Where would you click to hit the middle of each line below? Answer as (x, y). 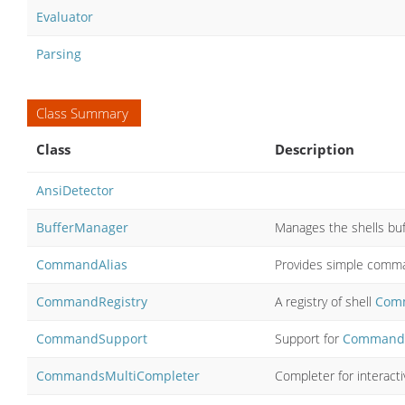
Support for (309, 338)
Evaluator (65, 16)
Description (315, 149)
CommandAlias (82, 264)
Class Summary (82, 113)
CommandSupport (92, 338)
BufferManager (82, 227)
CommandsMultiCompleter (118, 375)
